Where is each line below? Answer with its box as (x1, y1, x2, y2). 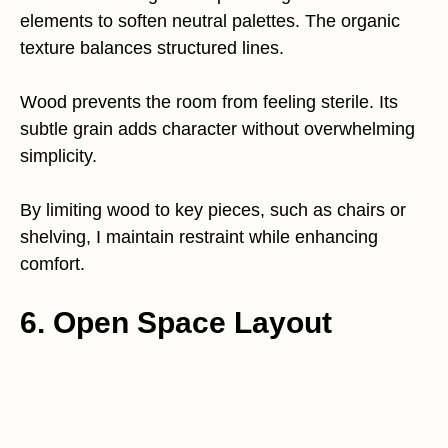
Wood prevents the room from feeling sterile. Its (20, 92, 398, 112)
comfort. (20, 254, 85, 274)
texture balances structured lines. (20, 38, 284, 58)
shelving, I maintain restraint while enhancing (20, 227, 378, 247)
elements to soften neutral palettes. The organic (20, 11, 400, 31)
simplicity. (20, 146, 97, 166)
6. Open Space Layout (20, 306, 332, 339)
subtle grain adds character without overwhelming (20, 119, 415, 139)
